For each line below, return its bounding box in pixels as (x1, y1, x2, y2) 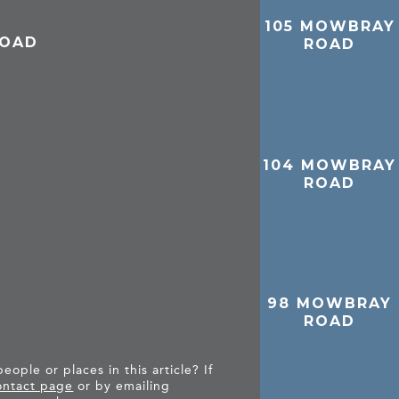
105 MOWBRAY (264, 17, 395, 35)
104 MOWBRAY (263, 156, 397, 174)
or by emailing (73, 379, 171, 395)
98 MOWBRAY (267, 295, 393, 313)
